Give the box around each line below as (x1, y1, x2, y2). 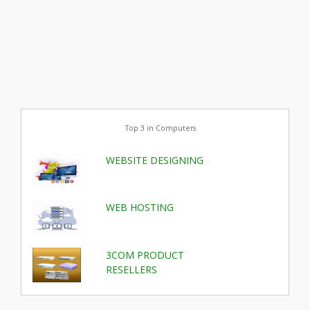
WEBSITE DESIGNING (106, 153, 204, 167)
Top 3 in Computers (125, 123, 196, 134)
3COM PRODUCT (106, 248, 185, 262)
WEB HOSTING (106, 201, 174, 215)
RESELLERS (106, 262, 158, 276)
